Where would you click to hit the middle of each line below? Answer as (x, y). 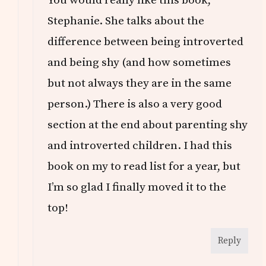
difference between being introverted (146, 42)
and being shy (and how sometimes (140, 63)
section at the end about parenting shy (148, 125)
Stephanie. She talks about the (126, 21)
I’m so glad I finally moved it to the (137, 187)
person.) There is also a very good (135, 104)
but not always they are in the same (140, 83)
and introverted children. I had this (140, 146)
